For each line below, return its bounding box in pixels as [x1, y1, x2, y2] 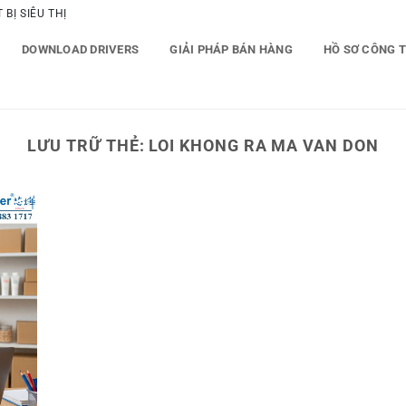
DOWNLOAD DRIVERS [22, 43, 140, 56]
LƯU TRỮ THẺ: [27, 136, 150, 155]
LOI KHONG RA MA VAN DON [149, 136, 379, 155]
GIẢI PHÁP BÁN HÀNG [169, 43, 293, 56]
